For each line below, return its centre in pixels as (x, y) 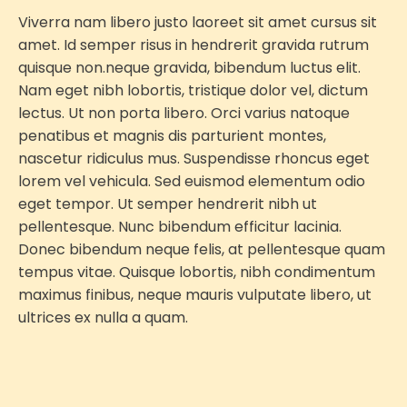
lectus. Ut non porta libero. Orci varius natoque (184, 114)
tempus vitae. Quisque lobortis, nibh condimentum (197, 273)
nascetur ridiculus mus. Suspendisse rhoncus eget (194, 159)
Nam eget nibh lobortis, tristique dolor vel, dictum (193, 91)
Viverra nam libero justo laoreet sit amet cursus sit (198, 23)
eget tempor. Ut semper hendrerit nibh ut (168, 204)
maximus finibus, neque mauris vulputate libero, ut (195, 295)
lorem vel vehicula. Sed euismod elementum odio (192, 182)
